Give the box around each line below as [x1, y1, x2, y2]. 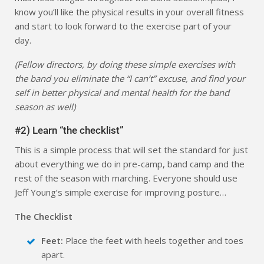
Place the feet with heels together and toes [63, 234, 243, 246]
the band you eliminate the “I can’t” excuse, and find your [15, 72, 245, 84]
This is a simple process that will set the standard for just [15, 143, 248, 156]
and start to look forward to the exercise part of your [15, 19, 232, 32]
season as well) [15, 100, 75, 113]
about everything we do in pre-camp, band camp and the [15, 157, 245, 170]
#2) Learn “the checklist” [15, 124, 124, 136]
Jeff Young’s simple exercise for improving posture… [15, 186, 226, 198]
